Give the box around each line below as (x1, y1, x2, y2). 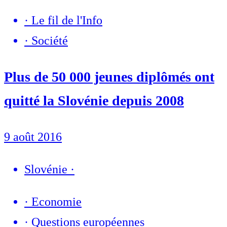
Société (31, 33, 68, 47)
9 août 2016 (4, 130, 62, 143)
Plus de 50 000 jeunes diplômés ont (4, 68, 214, 85)
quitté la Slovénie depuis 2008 (4, 92, 184, 108)
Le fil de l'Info (31, 13, 102, 27)
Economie (31, 195, 82, 208)
